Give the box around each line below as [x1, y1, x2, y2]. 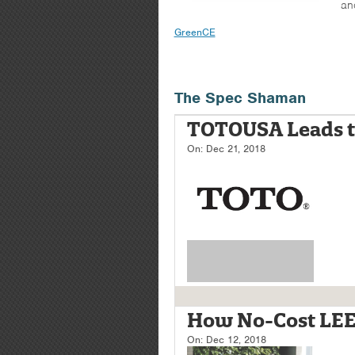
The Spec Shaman [174, 88, 306, 108]
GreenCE [174, 25, 216, 39]
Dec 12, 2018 [205, 333, 266, 346]
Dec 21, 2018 [205, 142, 265, 155]
